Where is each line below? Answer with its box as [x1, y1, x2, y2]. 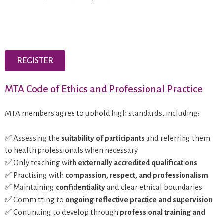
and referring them [145, 134, 210, 143]
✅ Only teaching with [5, 158, 78, 167]
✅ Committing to [5, 195, 65, 204]
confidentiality [56, 183, 105, 192]
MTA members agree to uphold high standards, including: [5, 109, 199, 117]
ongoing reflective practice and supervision [65, 195, 213, 204]
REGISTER [17, 56, 53, 65]
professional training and [120, 208, 205, 217]
